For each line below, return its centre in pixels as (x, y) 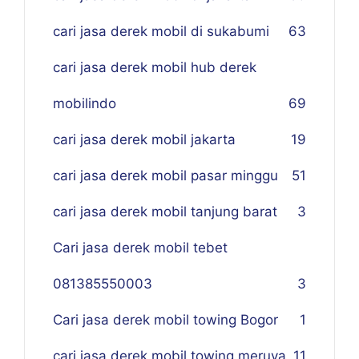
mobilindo (85, 103)
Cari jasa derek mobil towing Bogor (165, 320)
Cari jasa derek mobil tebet (140, 248)
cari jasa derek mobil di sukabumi (161, 31)
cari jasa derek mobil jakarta (144, 139)
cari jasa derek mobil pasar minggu (165, 175)
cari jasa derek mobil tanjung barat (165, 212)
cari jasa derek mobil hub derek (155, 67)
